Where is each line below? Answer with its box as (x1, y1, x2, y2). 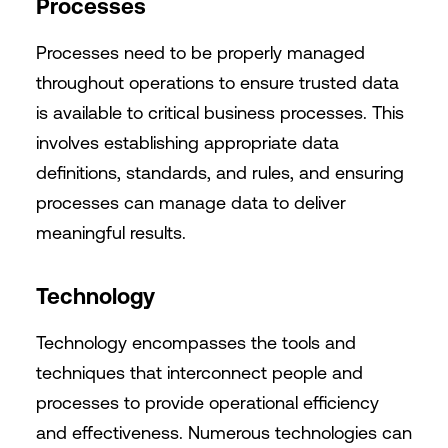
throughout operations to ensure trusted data (35, 72, 399, 93)
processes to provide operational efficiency (35, 392, 379, 413)
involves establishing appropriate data (35, 132, 339, 153)
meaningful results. (35, 222, 186, 243)
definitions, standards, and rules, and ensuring (35, 162, 404, 183)
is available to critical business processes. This (35, 102, 404, 123)
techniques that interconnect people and (35, 362, 363, 383)
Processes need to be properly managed (35, 42, 365, 63)
